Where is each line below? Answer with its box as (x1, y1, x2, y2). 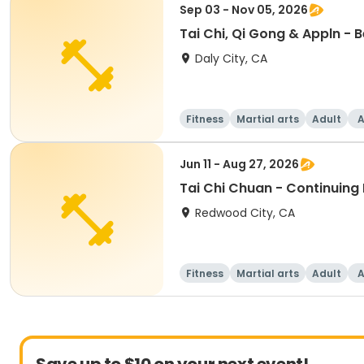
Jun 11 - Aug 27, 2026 (180, 156, 299, 172)
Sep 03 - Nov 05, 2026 (180, 2, 308, 18)
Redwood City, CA (195, 205, 295, 221)
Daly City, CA (195, 50, 267, 67)
